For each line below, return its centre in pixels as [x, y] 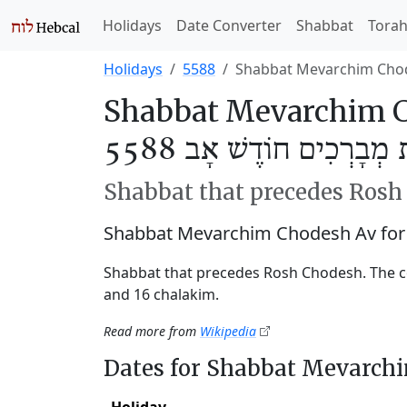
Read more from [152, 331]
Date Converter [229, 25]
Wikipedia [228, 331]
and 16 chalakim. [161, 294]
